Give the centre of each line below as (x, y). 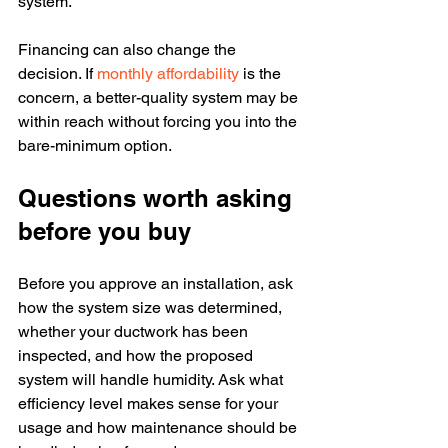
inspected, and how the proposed (137, 355)
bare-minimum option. (95, 145)
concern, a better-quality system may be (160, 97)
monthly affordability (168, 73)
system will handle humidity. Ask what (152, 379)
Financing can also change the (129, 49)
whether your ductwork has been (135, 331)
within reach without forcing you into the (159, 121)
